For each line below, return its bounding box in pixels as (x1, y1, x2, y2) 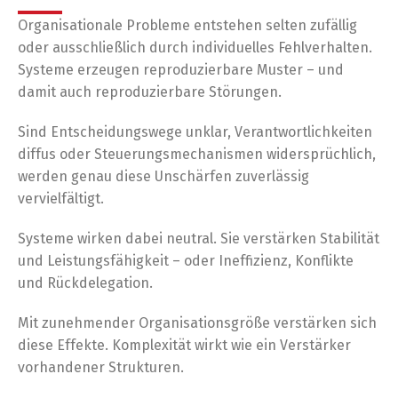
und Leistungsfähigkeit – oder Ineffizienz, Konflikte (18, 252, 354, 269)
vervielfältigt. (18, 190, 104, 207)
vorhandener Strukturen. (18, 359, 184, 376)
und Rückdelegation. (18, 275, 153, 291)
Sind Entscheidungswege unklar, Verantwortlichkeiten (18, 123, 372, 140)
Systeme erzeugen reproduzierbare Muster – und (18, 61, 344, 78)
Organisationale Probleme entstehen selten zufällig (18, 17, 357, 34)
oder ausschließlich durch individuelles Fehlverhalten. (18, 39, 372, 56)
